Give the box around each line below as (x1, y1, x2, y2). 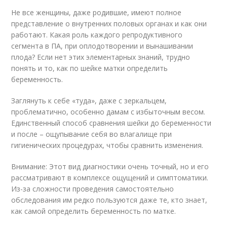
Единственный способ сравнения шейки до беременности (11, 118, 212, 128)
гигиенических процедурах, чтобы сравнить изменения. (11, 140, 204, 150)
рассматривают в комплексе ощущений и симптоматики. (11, 173, 209, 182)
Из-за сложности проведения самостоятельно (11, 184, 174, 194)
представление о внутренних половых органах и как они (11, 19, 207, 28)
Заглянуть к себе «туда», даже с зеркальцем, (11, 96, 167, 105)
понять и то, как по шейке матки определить (11, 63, 168, 73)
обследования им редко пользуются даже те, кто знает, (11, 195, 208, 205)
